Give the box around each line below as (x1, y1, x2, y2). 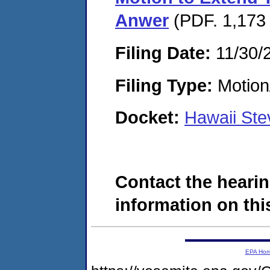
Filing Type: (115, 75, 213, 95)
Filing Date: (115, 42, 211, 63)
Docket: (115, 107, 184, 128)
